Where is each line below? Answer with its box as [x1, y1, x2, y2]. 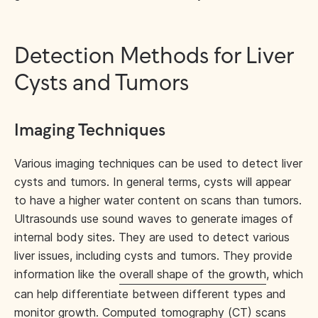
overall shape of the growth [119, 267, 266, 281]
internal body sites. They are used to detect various [14, 230, 290, 244]
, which [266, 267, 303, 281]
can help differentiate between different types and [14, 287, 286, 301]
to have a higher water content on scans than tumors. [14, 193, 302, 207]
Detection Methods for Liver [14, 45, 293, 69]
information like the [14, 267, 119, 281]
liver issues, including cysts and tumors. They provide [14, 248, 292, 263]
